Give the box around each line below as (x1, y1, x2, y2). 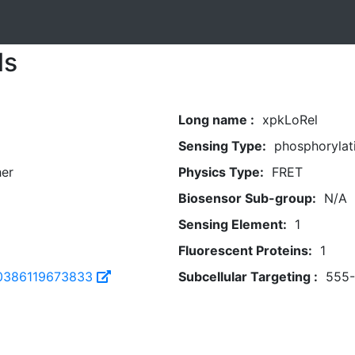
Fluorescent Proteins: (177, 242, 312, 258)
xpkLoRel (261, 112, 318, 128)
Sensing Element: (177, 216, 287, 232)
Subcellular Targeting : (177, 269, 318, 284)
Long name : (177, 112, 254, 128)
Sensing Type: (177, 138, 266, 154)
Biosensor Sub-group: (177, 190, 316, 206)
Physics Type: (177, 164, 264, 180)
